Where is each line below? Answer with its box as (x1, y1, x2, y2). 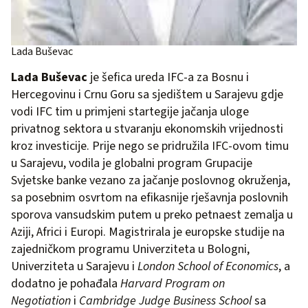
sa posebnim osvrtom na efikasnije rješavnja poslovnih (11, 188, 288, 206)
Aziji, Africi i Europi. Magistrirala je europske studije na (11, 223, 285, 241)
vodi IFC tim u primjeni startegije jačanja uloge (11, 102, 249, 120)
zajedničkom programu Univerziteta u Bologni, (11, 240, 250, 258)
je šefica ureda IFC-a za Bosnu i (87, 68, 249, 86)
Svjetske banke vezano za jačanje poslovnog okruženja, (11, 171, 290, 189)
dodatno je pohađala (11, 274, 120, 292)
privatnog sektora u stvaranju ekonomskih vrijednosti (11, 120, 283, 137)
